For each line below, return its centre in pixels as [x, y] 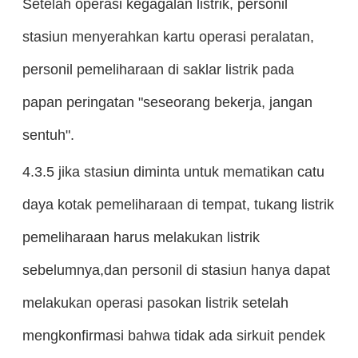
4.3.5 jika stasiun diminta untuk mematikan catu [173, 172]
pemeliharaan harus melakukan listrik [141, 237]
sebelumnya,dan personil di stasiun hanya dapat [176, 270]
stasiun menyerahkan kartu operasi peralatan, [168, 37]
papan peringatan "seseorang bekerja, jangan [167, 102]
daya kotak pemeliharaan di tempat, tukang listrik [178, 205]
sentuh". [48, 135]
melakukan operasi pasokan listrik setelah [155, 303]
